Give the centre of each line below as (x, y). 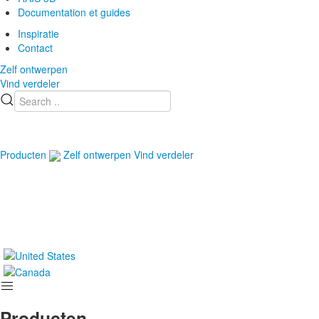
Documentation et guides (74, 12)
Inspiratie (38, 33)
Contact (35, 47)
